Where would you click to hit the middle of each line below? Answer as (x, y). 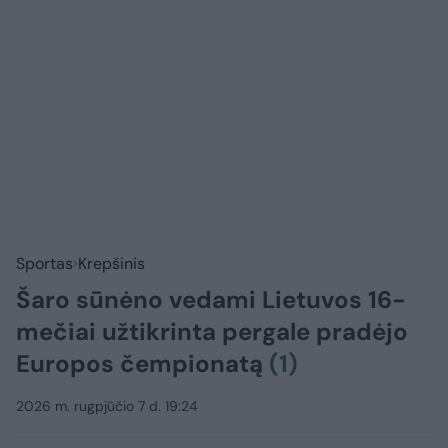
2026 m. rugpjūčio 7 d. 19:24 (107, 406)
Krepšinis (111, 264)
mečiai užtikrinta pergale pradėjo (212, 332)
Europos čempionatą (142, 364)
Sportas (44, 264)
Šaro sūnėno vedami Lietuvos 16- (211, 300)
